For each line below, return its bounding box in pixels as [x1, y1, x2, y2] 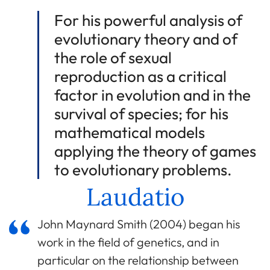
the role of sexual [54, 47, 172, 67]
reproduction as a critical [54, 66, 227, 86]
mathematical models [54, 122, 205, 142]
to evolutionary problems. [54, 159, 232, 180]
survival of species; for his [54, 103, 228, 124]
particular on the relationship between [37, 252, 239, 268]
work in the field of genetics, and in [37, 234, 219, 250]
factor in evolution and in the [54, 84, 251, 105]
